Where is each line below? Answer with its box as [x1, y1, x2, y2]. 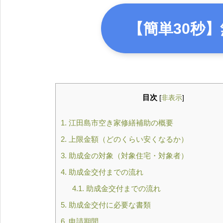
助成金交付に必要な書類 [67, 200, 151, 209]
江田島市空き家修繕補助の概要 [67, 118, 173, 127]
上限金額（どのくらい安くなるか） [67, 134, 188, 143]
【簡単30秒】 [128, 20, 220, 37]
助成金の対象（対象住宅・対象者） [67, 151, 188, 160]
